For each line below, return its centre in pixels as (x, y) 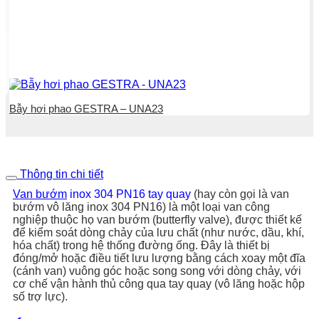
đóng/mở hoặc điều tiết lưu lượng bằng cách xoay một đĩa (159, 258)
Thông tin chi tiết (60, 174)
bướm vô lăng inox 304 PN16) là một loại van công (141, 206)
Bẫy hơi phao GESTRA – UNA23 (86, 108)
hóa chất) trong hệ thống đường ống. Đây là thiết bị (141, 245)
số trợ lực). (40, 296)
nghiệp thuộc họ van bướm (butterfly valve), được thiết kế (157, 219)
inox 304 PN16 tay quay (130, 194)
